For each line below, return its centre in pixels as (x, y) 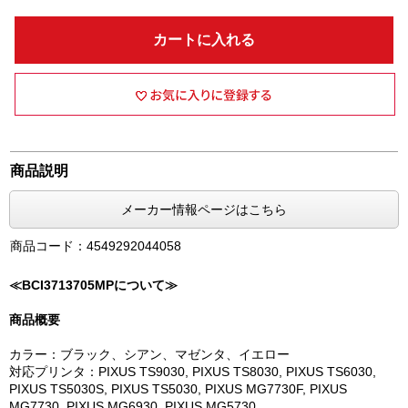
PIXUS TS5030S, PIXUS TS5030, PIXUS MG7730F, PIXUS (178, 389)
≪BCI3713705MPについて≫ (93, 285)
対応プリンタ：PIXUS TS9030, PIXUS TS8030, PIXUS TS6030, (193, 372)
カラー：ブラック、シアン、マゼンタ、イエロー (149, 354)
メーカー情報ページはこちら (204, 209)
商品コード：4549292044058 (96, 246)
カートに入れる (204, 40)
